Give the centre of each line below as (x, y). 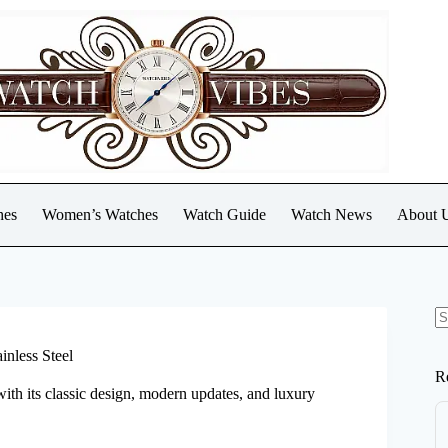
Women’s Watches (100, 214)
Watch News (331, 214)
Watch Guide (224, 214)
